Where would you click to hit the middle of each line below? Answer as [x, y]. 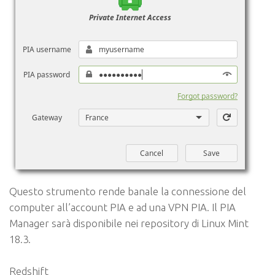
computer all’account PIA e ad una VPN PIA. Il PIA [122, 207]
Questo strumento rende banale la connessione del [128, 192]
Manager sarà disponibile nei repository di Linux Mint [129, 223]
